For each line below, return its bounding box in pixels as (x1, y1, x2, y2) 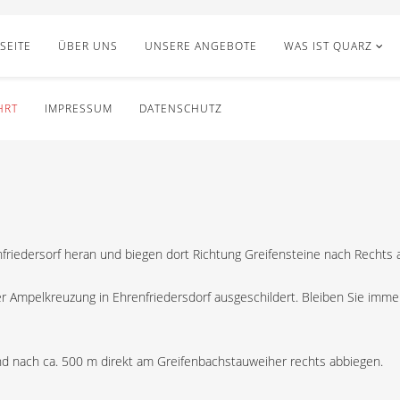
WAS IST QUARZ (283, 38, 372, 54)
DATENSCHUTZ (138, 101, 222, 116)
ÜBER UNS (57, 38, 118, 54)
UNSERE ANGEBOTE (144, 38, 257, 54)
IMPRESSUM (44, 101, 112, 116)
